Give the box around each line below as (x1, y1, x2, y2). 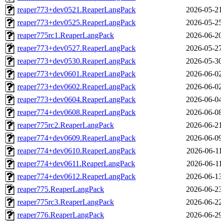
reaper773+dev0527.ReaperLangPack (17, 44, 136, 53)
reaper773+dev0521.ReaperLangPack (17, 5, 136, 14)
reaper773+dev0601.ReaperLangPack (17, 70, 136, 78)
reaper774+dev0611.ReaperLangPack (17, 159, 135, 168)
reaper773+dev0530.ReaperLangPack (17, 57, 136, 66)
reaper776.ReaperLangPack (17, 211, 104, 220)
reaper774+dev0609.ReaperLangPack (17, 134, 136, 143)
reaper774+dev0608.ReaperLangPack (17, 108, 136, 117)
